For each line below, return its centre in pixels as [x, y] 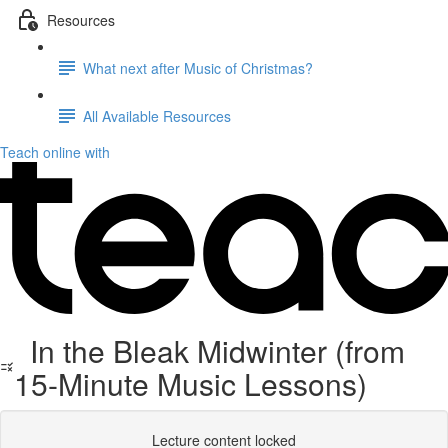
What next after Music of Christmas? [198, 67]
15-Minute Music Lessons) [190, 383]
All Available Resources [157, 115]
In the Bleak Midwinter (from [209, 350]
